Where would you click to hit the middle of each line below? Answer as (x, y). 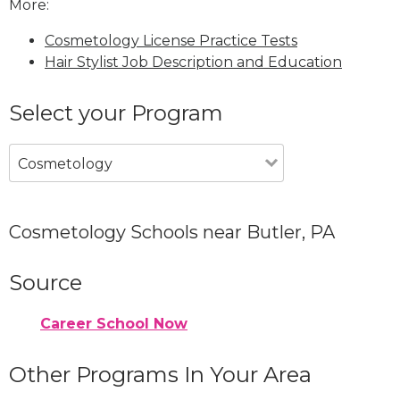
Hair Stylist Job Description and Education (193, 62)
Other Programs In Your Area (160, 374)
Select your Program (116, 112)
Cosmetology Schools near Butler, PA (172, 232)
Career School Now (114, 323)
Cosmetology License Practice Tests (171, 40)
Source (46, 282)
